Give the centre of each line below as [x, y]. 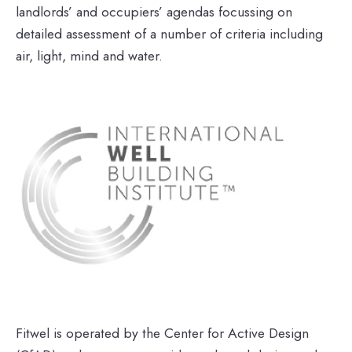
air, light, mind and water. [89, 56]
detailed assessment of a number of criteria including [169, 34]
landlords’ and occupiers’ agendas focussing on [154, 12]
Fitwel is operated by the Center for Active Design [162, 334]
